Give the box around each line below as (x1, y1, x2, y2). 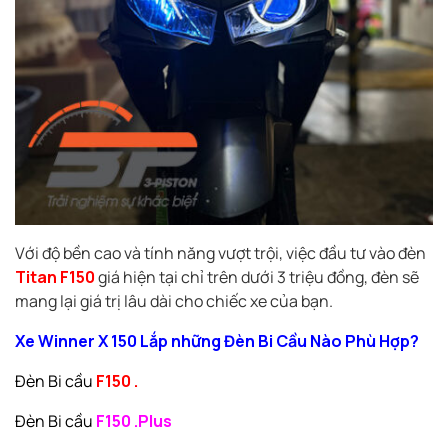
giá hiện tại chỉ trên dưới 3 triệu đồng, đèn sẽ (95, 266, 419, 289)
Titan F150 (15, 266, 95, 289)
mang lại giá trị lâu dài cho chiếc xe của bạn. (15, 290, 333, 313)
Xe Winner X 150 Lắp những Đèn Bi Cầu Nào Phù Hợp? (15, 330, 419, 353)
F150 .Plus (96, 410, 172, 433)
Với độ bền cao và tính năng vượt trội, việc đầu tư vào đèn (15, 242, 426, 265)
